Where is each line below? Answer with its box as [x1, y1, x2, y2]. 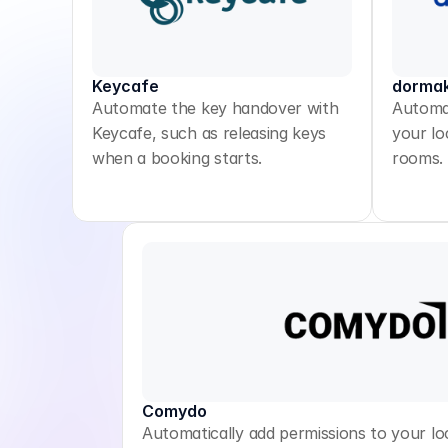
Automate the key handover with [92, 98, 339, 118]
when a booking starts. [92, 148, 262, 168]
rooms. [392, 148, 444, 168]
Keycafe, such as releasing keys [92, 123, 327, 143]
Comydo [142, 401, 207, 421]
